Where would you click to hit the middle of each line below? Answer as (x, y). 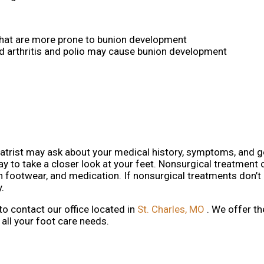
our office (68, 209)
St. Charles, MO (171, 209)
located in (113, 209)
